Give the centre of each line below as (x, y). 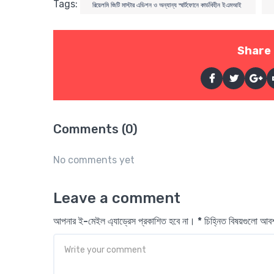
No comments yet (94, 160)
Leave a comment (117, 198)
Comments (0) (95, 129)
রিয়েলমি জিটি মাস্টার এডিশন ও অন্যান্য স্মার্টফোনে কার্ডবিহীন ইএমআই (168, 5)
